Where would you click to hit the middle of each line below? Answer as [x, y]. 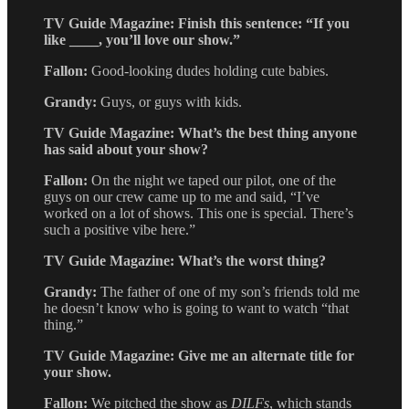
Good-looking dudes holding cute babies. [210, 70]
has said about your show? [126, 149]
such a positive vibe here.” [120, 229]
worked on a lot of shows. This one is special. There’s [199, 213]
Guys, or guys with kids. [171, 101]
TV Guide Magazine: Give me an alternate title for [199, 355]
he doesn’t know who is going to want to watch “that [196, 308]
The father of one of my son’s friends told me [230, 291]
